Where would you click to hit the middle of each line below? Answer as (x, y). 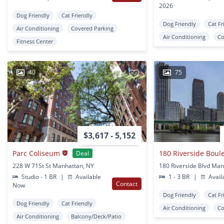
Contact (127, 184)
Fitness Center (35, 41)
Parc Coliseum (36, 153)
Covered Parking (92, 28)
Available (88, 177)
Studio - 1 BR (39, 177)
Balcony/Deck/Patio (96, 216)
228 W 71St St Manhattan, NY (53, 166)
